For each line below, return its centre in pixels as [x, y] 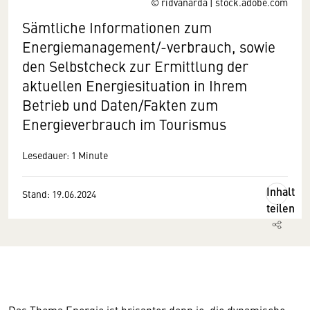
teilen [281, 208]
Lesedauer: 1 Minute [65, 155]
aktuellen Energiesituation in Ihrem [135, 85]
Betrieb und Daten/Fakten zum [120, 105]
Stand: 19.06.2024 [59, 194]
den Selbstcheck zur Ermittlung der [135, 66]
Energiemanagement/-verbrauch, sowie [149, 47]
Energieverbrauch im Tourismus [124, 124]
